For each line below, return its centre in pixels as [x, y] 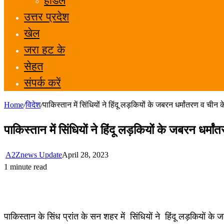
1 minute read [25, 166]
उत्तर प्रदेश [46, 17]
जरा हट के [44, 50]
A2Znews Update [34, 154]
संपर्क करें [42, 83]
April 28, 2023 [85, 154]
